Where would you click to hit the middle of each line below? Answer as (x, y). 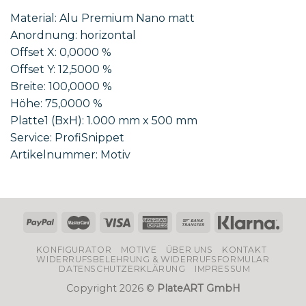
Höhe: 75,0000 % (56, 104)
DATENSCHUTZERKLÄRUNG (122, 268)
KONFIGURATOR (74, 249)
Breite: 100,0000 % (61, 87)
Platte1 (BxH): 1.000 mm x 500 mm (104, 121)
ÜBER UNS (189, 249)
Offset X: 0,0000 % (61, 53)
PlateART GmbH (198, 288)
